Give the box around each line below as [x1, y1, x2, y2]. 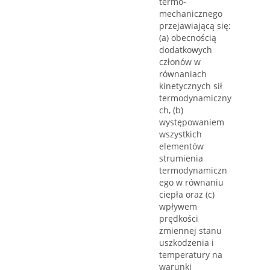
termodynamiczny [159, 92, 231, 104]
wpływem [159, 201, 197, 213]
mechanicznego [159, 8, 222, 20]
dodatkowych [159, 44, 212, 56]
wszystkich [159, 128, 202, 140]
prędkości [159, 213, 198, 225]
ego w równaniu [159, 177, 224, 189]
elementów [159, 140, 204, 152]
